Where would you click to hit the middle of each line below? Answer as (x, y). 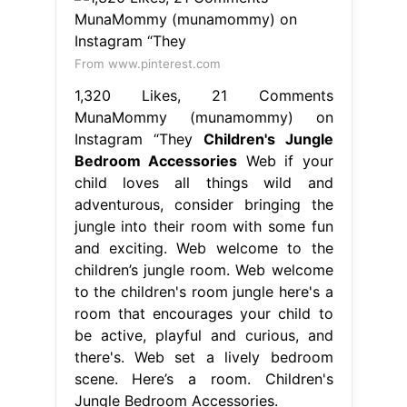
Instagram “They (139, 139)
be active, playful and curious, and (203, 335)
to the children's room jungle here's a (203, 291)
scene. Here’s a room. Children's (203, 378)
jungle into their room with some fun (203, 226)
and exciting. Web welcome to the (203, 248)
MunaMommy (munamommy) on (203, 117)
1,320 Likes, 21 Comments (203, 95)
